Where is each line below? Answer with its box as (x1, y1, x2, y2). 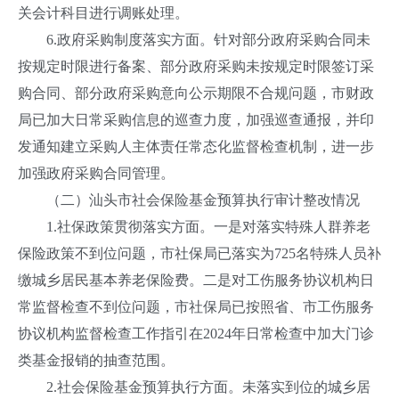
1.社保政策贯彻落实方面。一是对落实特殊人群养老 (18, 219, 370, 234)
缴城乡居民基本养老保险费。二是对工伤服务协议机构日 (18, 273, 374, 288)
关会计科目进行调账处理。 (18, 5, 189, 20)
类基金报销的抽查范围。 (18, 353, 175, 368)
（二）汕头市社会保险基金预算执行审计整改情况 (18, 192, 360, 208)
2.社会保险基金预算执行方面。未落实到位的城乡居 (18, 379, 370, 395)
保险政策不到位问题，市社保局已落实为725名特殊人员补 (18, 246, 381, 261)
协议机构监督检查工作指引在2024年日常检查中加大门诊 (18, 326, 374, 341)
